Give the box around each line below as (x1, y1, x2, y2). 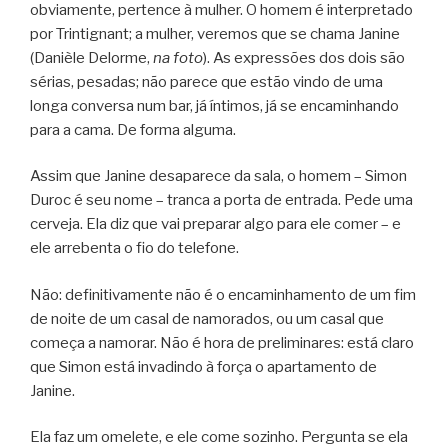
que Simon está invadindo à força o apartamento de (30, 357, 377, 376)
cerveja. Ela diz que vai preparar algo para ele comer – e (30, 215, 401, 234)
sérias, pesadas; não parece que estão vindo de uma (30, 72, 383, 91)
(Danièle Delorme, (30, 48, 153, 67)
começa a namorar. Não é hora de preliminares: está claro (30, 333, 414, 352)
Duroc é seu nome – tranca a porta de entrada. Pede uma (30, 191, 413, 210)
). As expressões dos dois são (203, 48, 405, 67)
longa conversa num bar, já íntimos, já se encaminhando (30, 96, 399, 115)
